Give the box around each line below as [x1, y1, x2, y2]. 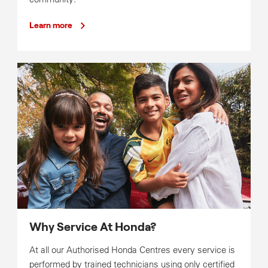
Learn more [29, 21, 72, 30]
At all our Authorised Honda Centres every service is [29, 244, 235, 256]
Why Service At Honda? [29, 221, 156, 234]
